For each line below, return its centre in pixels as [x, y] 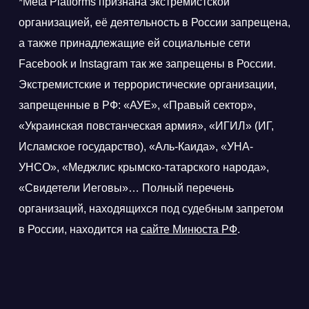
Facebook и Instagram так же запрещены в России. [147, 63]
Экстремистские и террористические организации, [147, 84]
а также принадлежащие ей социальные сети [134, 43]
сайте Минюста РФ [189, 229]
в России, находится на [79, 229]
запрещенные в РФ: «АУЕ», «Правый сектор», [137, 105]
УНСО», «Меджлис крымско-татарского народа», [143, 167]
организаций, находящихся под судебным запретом [151, 208]
